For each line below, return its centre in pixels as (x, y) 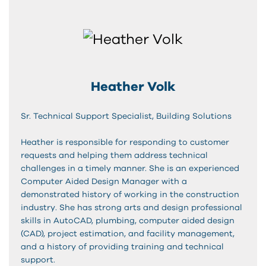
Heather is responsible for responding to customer (125, 142)
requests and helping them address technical (114, 155)
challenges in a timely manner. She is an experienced (130, 168)
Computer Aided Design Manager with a (104, 181)
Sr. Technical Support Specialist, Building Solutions (126, 116)
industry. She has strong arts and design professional (132, 208)
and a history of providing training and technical (122, 247)
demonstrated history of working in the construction (130, 194)
